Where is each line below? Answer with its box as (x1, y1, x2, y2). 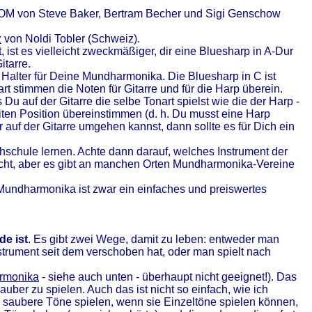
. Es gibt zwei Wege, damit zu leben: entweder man (28, 233, 279, 245)
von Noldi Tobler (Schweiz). (1, 33, 140, 45)
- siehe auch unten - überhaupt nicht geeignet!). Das (39, 271, 297, 283)
